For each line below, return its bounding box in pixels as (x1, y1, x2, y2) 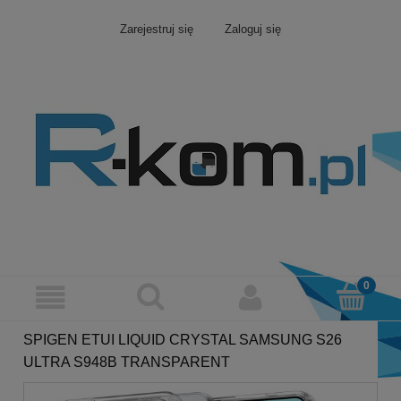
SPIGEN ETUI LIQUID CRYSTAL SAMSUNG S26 (23, 331, 342, 347)
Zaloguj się (224, 22, 281, 37)
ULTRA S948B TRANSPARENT (23, 354, 230, 370)
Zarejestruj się (120, 22, 194, 37)
